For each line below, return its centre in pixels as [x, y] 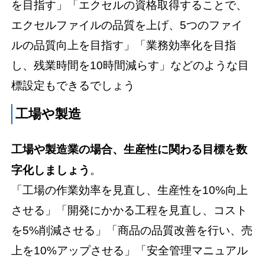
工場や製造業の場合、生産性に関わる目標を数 [130, 150]
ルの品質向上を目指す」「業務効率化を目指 [124, 46]
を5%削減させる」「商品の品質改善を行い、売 [132, 231]
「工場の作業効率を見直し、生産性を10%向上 [130, 190]
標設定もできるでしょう [73, 86]
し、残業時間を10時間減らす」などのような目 [130, 66]
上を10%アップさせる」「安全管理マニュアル [130, 251]
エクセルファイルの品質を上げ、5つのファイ [127, 25]
